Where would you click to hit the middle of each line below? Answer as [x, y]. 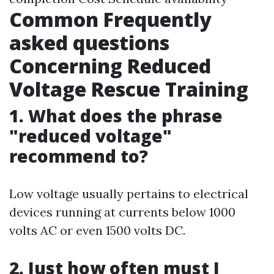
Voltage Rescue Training [129, 89]
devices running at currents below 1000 [122, 212]
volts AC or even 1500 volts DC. [97, 230]
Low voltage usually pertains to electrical [129, 194]
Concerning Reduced [110, 66]
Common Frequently [110, 19]
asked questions [89, 43]
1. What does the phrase [116, 116]
